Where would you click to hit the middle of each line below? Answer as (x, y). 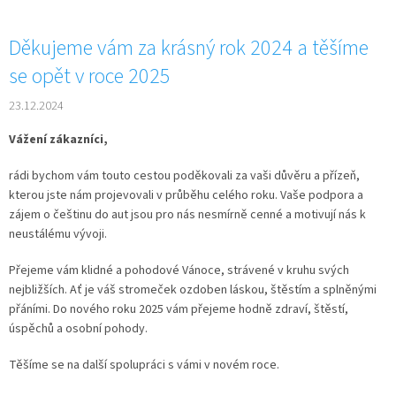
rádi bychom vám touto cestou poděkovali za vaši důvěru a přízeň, (184, 175)
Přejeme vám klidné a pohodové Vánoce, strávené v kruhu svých (179, 270)
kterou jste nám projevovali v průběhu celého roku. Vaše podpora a (186, 195)
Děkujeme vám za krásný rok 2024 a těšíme (189, 48)
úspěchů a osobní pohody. (78, 328)
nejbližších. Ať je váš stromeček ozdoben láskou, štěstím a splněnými (193, 289)
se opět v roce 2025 (90, 76)
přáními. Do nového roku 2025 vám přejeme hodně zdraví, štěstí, (179, 309)
